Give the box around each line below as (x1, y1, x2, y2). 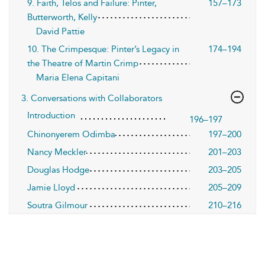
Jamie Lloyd (27, 182, 75, 193)
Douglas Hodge (27, 164, 89, 175)
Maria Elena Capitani (36, 72, 119, 83)
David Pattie (36, 25, 85, 37)
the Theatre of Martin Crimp (27, 57, 138, 69)
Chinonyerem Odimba (27, 128, 115, 140)
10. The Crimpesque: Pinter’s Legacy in (27, 43, 179, 54)
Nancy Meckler (27, 146, 86, 157)
